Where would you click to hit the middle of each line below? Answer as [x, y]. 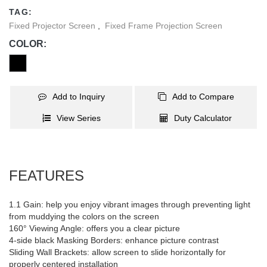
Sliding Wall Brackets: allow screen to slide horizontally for [117, 252]
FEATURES [46, 176]
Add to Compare [203, 97]
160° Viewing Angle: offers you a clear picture [94, 228]
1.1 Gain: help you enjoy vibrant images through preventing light [130, 204]
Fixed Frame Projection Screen [164, 26]
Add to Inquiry [78, 97]
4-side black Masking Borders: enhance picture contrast [114, 240]
